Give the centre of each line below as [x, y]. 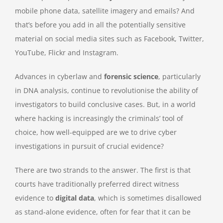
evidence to [35, 198]
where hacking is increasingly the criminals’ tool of [99, 118]
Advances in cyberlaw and [59, 77]
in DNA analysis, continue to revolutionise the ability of [107, 91]
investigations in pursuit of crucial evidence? [89, 146]
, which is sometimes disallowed [148, 198]
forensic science [131, 77]
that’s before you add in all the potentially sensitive [100, 25]
